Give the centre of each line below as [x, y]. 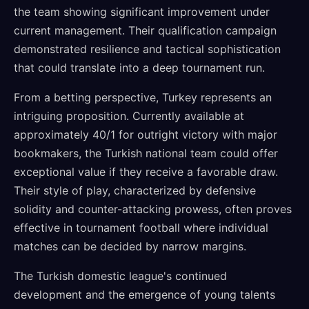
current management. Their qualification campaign [145, 30]
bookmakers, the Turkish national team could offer [146, 153]
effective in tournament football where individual [141, 228]
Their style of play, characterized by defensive [135, 190]
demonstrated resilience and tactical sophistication [147, 49]
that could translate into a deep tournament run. [139, 68]
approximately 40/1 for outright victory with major [146, 134]
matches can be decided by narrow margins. [130, 246]
